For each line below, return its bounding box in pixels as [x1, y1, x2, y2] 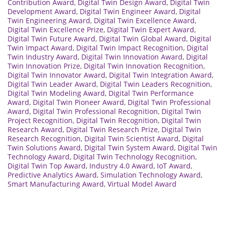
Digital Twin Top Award [8, 160, 86, 171]
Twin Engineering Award [8, 15, 90, 25]
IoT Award [157, 160, 191, 171]
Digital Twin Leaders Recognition [100, 79, 210, 89]
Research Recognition [8, 133, 81, 143]
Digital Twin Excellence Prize [8, 24, 103, 34]
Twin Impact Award [8, 42, 73, 52]
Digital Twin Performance [108, 88, 194, 98]
